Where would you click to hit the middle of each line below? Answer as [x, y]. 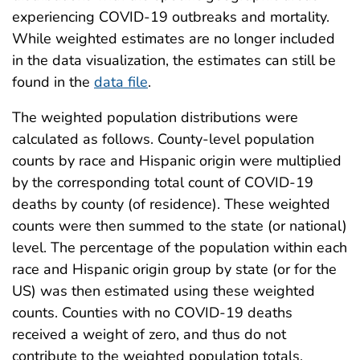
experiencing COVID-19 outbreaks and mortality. [171, 16]
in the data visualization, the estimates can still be [174, 60]
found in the [53, 82]
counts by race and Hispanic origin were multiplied [177, 160]
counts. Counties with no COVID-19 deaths [152, 312]
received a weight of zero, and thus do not [149, 334]
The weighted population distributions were [155, 117]
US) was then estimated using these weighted [164, 290]
